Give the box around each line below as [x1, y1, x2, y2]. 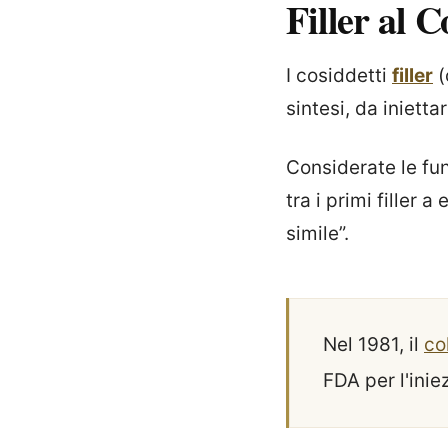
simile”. [286, 222, 349, 246]
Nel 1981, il [323, 333, 424, 357]
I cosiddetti [286, 64, 392, 88]
